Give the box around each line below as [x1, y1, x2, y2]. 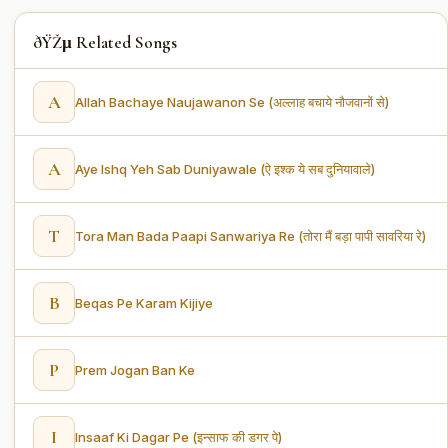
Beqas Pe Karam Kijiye [75, 294, 213, 311]
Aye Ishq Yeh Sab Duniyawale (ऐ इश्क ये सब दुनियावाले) [75, 160, 375, 177]
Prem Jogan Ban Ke [75, 361, 195, 378]
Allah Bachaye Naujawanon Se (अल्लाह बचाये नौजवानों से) [75, 93, 389, 110]
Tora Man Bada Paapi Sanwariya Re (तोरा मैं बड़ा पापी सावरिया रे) [75, 227, 426, 244]
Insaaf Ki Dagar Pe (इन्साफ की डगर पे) [75, 428, 282, 445]
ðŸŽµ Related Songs [33, 31, 177, 53]
